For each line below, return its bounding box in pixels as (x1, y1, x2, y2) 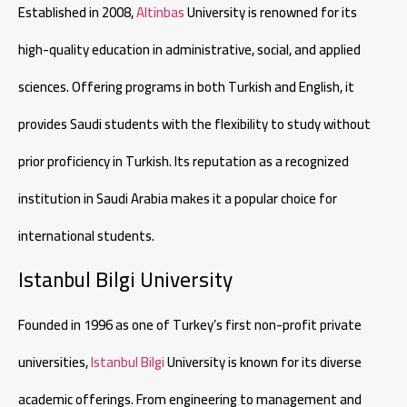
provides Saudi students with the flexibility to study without (18, 110, 371, 137)
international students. (18, 222, 154, 249)
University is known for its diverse (164, 349, 362, 376)
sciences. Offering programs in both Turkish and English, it (18, 73, 354, 100)
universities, (18, 349, 91, 376)
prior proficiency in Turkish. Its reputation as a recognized (18, 147, 349, 174)
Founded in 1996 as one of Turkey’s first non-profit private (18, 312, 362, 339)
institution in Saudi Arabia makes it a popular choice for (18, 184, 337, 212)
